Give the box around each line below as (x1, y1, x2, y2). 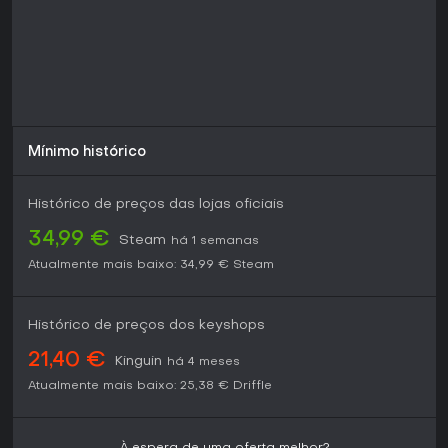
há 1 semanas (171, 235, 259, 248)
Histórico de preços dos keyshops (28, 319, 265, 333)
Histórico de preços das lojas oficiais (28, 198, 284, 212)
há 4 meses (167, 356, 240, 369)
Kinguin (115, 355, 162, 369)
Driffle (233, 380, 272, 393)
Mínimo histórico (28, 146, 146, 160)
